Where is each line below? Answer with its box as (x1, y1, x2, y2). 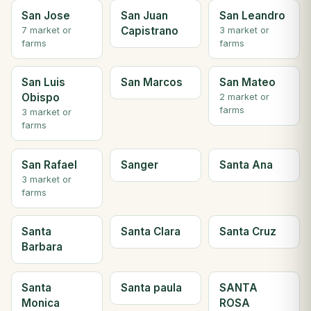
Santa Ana (219, 158, 273, 171)
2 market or (219, 92, 269, 103)
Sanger (120, 158, 158, 171)
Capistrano (120, 24, 178, 37)
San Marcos (120, 76, 183, 90)
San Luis (22, 76, 66, 90)
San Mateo (219, 76, 276, 90)
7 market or (22, 24, 72, 35)
